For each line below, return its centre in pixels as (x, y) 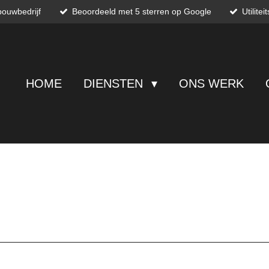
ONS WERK (211, 84)
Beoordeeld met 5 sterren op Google (141, 12)
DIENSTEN (115, 84)
